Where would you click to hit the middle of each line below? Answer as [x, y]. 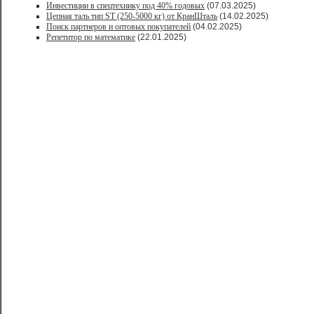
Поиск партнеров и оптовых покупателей [118, 27]
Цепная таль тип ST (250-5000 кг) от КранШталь [132, 16]
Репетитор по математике [91, 37]
